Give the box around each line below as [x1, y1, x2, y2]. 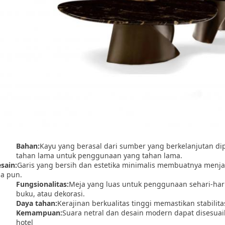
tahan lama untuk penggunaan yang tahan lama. [16, 151, 182, 160]
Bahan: [16, 141, 40, 151]
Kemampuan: [16, 208, 62, 217]
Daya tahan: [16, 198, 57, 208]
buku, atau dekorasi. [16, 189, 85, 198]
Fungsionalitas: [16, 179, 69, 189]
